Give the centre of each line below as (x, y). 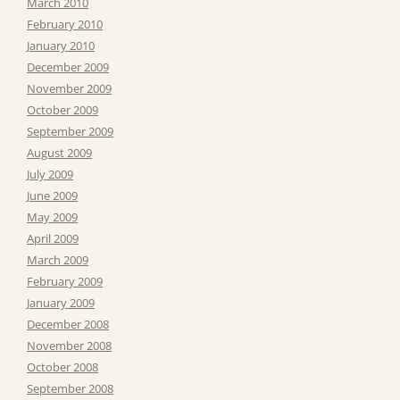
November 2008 (69, 345)
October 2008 (62, 367)
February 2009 (65, 281)
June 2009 (52, 195)
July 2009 (50, 174)
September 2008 (70, 388)
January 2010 (61, 45)
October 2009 (62, 109)
